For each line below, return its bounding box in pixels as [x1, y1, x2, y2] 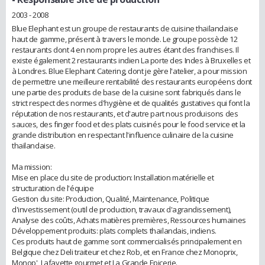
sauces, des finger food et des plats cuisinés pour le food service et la [12, 119, 245, 130]
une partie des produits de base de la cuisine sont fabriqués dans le [12, 87, 241, 98]
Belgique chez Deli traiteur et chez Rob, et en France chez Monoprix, [12, 247, 238, 258]
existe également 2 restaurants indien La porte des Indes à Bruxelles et [12, 55, 251, 66]
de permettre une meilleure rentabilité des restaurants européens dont [12, 76, 253, 88]
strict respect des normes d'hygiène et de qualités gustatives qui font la [12, 98, 250, 109]
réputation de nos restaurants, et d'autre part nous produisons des [12, 108, 238, 119]
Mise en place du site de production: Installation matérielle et [12, 172, 214, 183]
